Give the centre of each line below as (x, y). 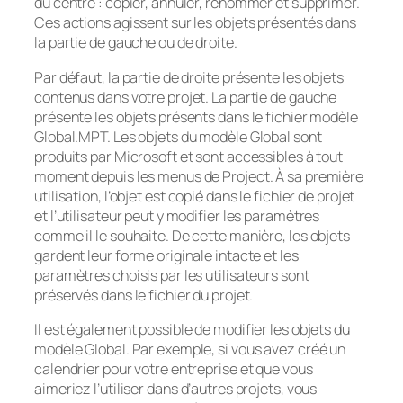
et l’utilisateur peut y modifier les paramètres (177, 215)
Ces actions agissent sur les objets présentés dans (195, 23)
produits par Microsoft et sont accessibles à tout (189, 156)
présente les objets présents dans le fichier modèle (196, 116)
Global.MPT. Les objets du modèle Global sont (178, 136)
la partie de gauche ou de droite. (136, 43)
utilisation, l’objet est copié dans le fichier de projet (195, 196)
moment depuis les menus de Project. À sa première (199, 176)
